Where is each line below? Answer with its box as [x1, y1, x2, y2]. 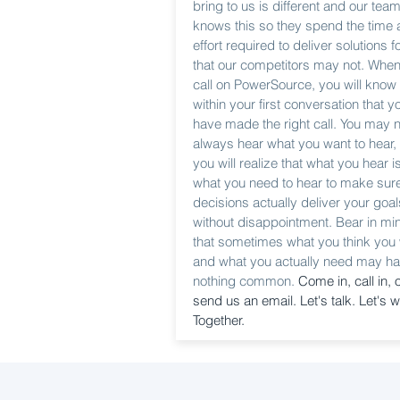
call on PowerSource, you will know [193, 76, 396, 93]
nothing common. [193, 272, 298, 289]
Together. [193, 312, 245, 329]
